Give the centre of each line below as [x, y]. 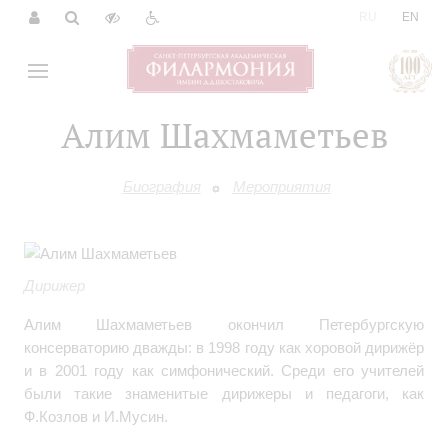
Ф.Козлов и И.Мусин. [96, 417]
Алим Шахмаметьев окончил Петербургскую [224, 325]
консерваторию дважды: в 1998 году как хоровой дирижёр [224, 348]
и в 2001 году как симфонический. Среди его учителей [224, 371]
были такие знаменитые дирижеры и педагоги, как [224, 394]
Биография [161, 186]
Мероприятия [281, 186]
